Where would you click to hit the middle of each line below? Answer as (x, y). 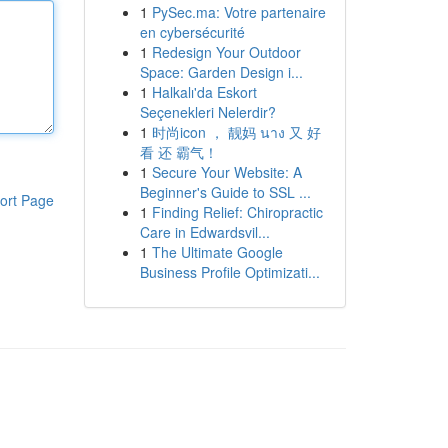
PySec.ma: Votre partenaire (238, 12)
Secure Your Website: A (226, 172)
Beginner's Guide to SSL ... (225, 192)
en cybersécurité (192, 32)
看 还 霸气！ (178, 152)
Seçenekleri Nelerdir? (207, 112)
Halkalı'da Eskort (204, 92)
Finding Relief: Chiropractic (237, 212)
